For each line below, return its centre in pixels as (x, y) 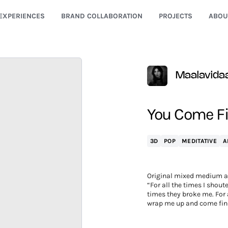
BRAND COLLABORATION (102, 16)
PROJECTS (175, 16)
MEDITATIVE (199, 141)
